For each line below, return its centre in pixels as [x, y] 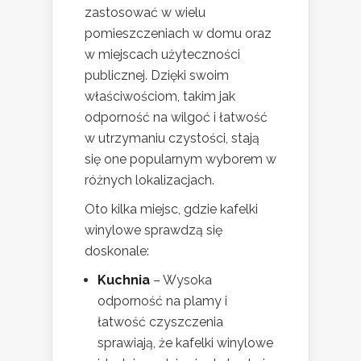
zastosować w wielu [145, 12]
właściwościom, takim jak [160, 96]
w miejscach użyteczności [162, 54]
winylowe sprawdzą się [154, 230]
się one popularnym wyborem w [180, 159]
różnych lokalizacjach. [149, 180]
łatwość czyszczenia [160, 322]
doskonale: [117, 251]
